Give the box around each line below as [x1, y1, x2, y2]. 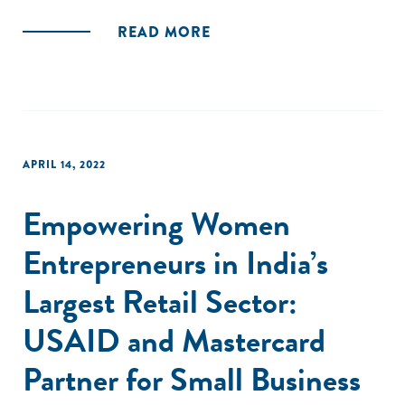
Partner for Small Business [23, 355, 361, 403]
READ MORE [118, 22, 211, 42]
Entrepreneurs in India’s [23, 239, 328, 287]
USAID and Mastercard [23, 316, 325, 364]
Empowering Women [23, 200, 290, 248]
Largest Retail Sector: [23, 278, 297, 325]
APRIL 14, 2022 [23, 156, 106, 173]
